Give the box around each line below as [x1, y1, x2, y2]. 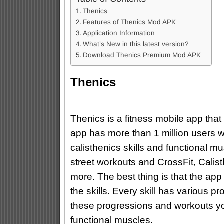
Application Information [83, 29, 155, 37]
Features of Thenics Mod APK [83, 18, 176, 26]
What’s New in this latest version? [83, 40, 189, 48]
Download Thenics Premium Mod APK [83, 51, 201, 59]
